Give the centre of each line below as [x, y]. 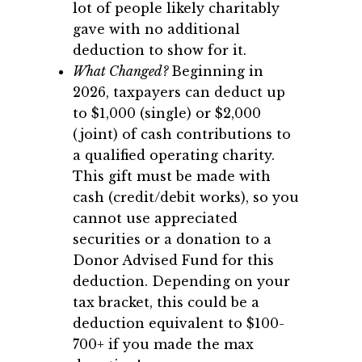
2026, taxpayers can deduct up [179, 92]
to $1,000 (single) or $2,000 [167, 113]
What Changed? [122, 71]
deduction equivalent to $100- [179, 323]
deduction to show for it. [162, 50]
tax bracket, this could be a [166, 302]
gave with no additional [156, 29]
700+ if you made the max [163, 344]
